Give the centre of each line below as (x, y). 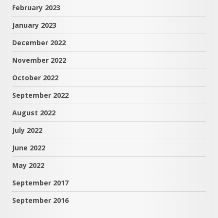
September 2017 (40, 182)
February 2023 (36, 7)
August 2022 (34, 112)
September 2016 (40, 200)
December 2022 (39, 42)
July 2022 (27, 130)
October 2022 (35, 77)
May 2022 (28, 165)
